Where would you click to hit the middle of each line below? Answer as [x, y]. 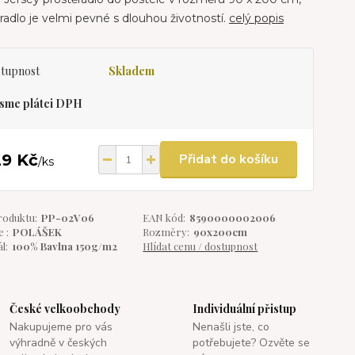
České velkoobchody [65, 309]
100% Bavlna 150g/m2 [64, 246]
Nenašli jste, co [231, 327]
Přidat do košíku [228, 159]
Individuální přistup [244, 309]
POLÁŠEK [37, 232]
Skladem [131, 71]
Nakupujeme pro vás [61, 327]
